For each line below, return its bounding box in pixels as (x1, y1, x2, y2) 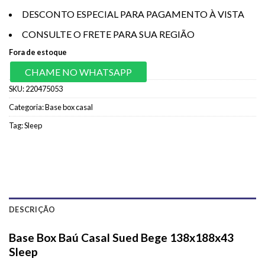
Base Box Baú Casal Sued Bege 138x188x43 (9, 231, 234, 245)
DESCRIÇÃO (9, 205, 56, 215)
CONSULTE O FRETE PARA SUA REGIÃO (22, 28, 195, 40)
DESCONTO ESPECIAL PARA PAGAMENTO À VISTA (22, 8, 244, 20)
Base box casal (45, 102, 93, 112)
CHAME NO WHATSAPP (25, 66, 132, 77)
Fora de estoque (9, 47, 67, 57)
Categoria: (9, 102, 45, 112)
